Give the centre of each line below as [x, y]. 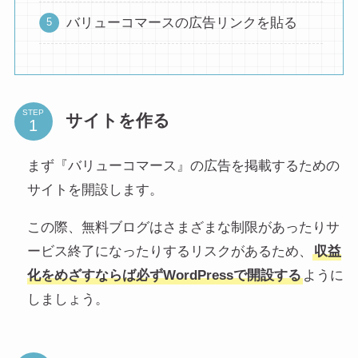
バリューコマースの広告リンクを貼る [181, 22]
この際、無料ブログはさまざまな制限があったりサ [183, 227]
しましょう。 [68, 299]
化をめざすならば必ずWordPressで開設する [164, 275]
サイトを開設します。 [95, 189]
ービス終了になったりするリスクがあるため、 [169, 251]
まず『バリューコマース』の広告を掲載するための [183, 165]
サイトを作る [117, 121]
